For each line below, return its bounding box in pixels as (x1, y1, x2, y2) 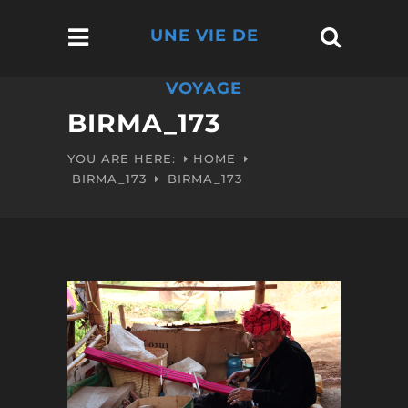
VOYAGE (166, 78, 242, 98)
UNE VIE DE (149, 25, 259, 46)
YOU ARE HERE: (67, 151, 176, 166)
